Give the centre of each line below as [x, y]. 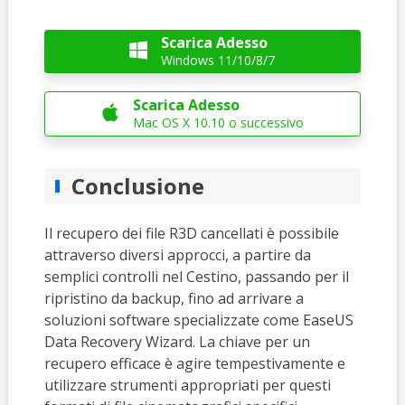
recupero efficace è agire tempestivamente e [194, 364]
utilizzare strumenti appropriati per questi [187, 386]
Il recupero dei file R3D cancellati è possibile [191, 234]
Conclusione [137, 186]
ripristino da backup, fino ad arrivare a [174, 299]
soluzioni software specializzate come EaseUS [198, 320]
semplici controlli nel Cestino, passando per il [196, 277]
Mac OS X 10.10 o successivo [218, 123]
